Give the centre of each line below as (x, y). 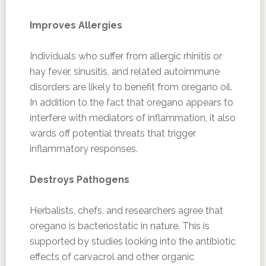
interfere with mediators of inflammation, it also (132, 118)
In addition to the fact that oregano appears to (131, 102)
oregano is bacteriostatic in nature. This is (119, 226)
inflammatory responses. (83, 149)
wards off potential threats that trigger (113, 133)
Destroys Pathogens (79, 180)
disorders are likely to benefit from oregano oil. (131, 87)
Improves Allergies (76, 25)
